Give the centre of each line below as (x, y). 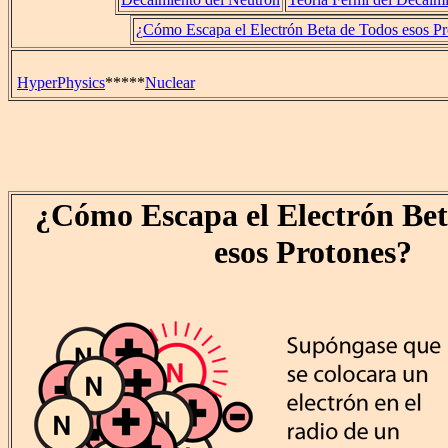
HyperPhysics (61, 82)
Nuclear (170, 82)
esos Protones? (312, 252)
